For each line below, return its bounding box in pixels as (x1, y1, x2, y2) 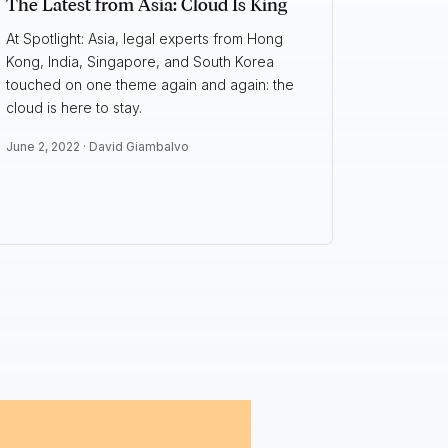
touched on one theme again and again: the (5, 76, 294, 94)
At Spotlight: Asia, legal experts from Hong (5, 30, 283, 48)
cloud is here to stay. (5, 99, 142, 117)
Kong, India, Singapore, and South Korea (5, 53, 274, 71)
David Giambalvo (88, 139, 189, 155)
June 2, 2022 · (5, 139, 89, 155)
